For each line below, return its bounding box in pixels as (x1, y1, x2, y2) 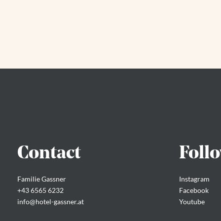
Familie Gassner (17, 174, 67, 183)
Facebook (179, 185, 209, 194)
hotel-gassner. (36, 197, 78, 206)
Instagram (179, 174, 210, 183)
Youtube (179, 197, 205, 206)
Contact (17, 144, 81, 163)
